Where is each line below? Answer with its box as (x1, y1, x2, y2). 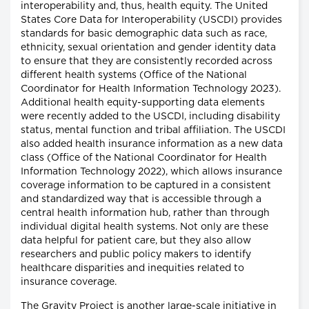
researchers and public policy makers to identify (21, 250, 251, 260)
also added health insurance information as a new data (21, 139, 283, 150)
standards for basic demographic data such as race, (21, 29, 267, 39)
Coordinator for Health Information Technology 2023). (21, 84, 281, 94)
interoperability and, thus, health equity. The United (21, 1, 268, 12)
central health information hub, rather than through (21, 208, 270, 219)
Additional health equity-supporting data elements (21, 98, 265, 108)
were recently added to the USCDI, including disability (21, 112, 280, 122)
